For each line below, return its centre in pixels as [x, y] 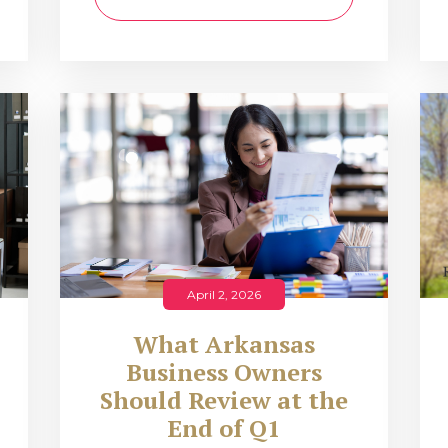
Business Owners [223, 372]
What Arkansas [223, 344]
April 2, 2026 [223, 294]
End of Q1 [223, 428]
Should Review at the [223, 400]
